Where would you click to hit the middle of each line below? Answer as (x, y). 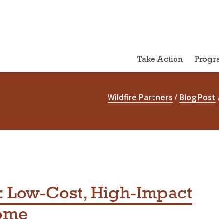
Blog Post (197, 97)
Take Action (160, 59)
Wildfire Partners (140, 97)
